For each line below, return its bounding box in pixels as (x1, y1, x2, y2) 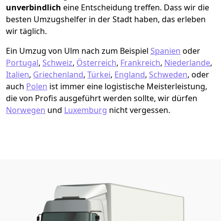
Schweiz (42, 57, 73, 68)
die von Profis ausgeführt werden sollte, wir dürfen (6, 92, 197, 104)
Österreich (76, 57, 116, 68)
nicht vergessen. (107, 104, 170, 115)
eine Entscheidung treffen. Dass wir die (63, 1, 209, 13)
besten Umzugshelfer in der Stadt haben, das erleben (6, 13, 206, 25)
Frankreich (120, 57, 160, 68)
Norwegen (6, 104, 45, 115)
